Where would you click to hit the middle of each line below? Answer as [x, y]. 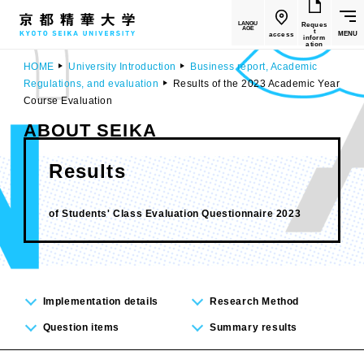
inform [314, 37]
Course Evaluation [68, 101]
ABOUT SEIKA [90, 130]
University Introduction [122, 67]
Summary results [253, 327]
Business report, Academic [254, 67]
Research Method [254, 301]
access [281, 34]
